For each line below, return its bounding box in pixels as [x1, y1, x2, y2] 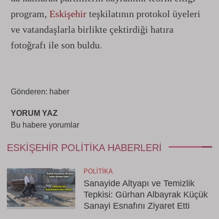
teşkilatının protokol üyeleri [87, 8, 200, 19]
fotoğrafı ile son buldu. [11, 40, 102, 50]
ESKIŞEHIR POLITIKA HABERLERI [7, 142, 162, 153]
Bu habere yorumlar [11, 121, 79, 129]
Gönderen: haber [11, 88, 69, 96]
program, [11, 8, 49, 19]
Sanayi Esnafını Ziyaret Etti [84, 201, 190, 211]
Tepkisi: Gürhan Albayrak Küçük [84, 190, 208, 199]
